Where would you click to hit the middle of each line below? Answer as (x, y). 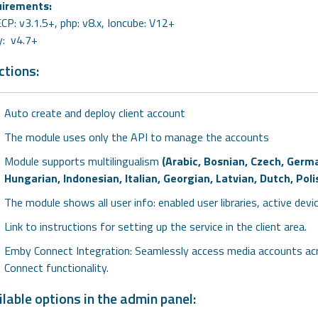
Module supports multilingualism (81, 161)
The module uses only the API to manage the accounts (136, 137)
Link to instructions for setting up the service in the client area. (155, 227)
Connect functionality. (56, 268)
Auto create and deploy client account (94, 113)
